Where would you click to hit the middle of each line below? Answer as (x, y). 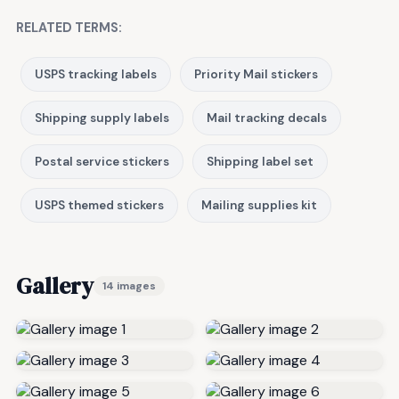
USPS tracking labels (96, 75)
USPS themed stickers (99, 206)
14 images (129, 286)
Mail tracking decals (267, 118)
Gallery (55, 286)
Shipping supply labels (102, 118)
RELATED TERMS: (69, 28)
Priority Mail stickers (256, 75)
